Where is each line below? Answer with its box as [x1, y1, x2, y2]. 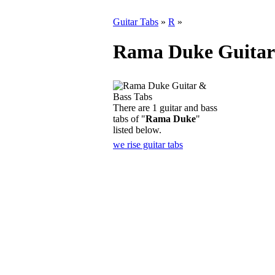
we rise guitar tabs [113, 139, 183, 150]
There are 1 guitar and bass [113, 103, 217, 113]
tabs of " [113, 114, 145, 124]
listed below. [113, 125, 161, 135]
